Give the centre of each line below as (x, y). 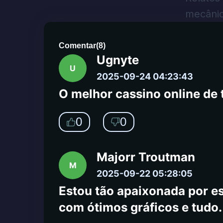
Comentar (77, 46)
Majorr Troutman (146, 157)
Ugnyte (118, 60)
